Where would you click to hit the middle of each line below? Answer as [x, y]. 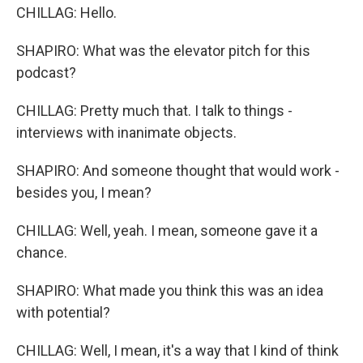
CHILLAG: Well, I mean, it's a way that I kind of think [177, 350]
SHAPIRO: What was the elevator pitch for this [163, 51]
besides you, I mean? [84, 192]
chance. [42, 252]
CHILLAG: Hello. [66, 13]
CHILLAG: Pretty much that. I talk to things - [154, 111]
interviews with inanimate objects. [126, 132]
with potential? [63, 312]
